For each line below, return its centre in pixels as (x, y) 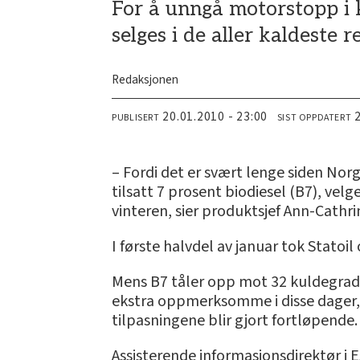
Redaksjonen (145, 80)
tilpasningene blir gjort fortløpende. (235, 320)
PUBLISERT (136, 117)
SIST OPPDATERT (314, 117)
